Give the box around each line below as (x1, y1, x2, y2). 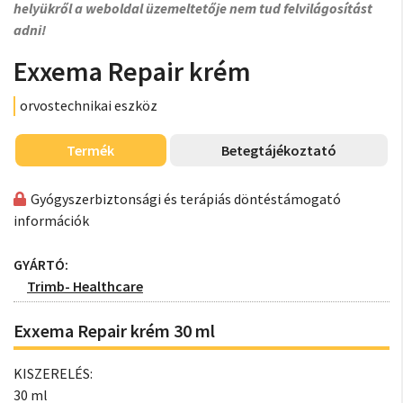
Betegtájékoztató (220, 141, 336, 159)
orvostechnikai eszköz (20, 96, 157, 114)
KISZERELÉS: (13, 364, 93, 382)
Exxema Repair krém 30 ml (13, 319, 215, 342)
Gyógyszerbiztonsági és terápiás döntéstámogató (31, 190, 341, 208)
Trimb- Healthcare (27, 277, 143, 295)
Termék (67, 141, 115, 159)
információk (13, 211, 89, 229)
